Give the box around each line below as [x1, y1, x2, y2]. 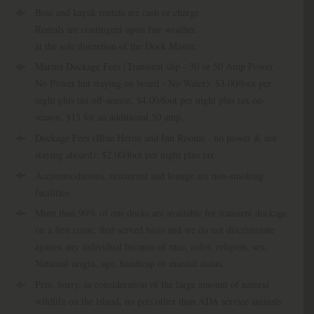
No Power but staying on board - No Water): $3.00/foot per [34, 76, 271, 90]
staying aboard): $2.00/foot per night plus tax [34, 148, 214, 161]
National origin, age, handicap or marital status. [34, 257, 224, 271]
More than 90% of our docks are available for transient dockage [34, 206, 287, 220]
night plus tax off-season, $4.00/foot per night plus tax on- [34, 93, 266, 107]
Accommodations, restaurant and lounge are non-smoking [34, 168, 264, 182]
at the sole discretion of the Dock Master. [34, 39, 198, 53]
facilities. [34, 185, 71, 199]
